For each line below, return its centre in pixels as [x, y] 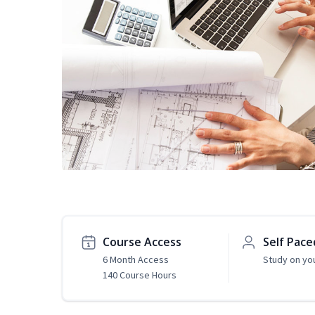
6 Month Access [136, 260]
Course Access [142, 242]
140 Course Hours [140, 275]
